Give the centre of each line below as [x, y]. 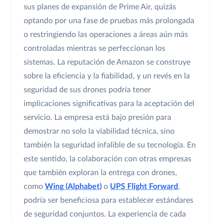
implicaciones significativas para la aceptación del [109, 104]
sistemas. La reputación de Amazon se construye [107, 62]
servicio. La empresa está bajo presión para [97, 118]
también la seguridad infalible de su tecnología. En [110, 145]
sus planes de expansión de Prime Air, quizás [100, 7]
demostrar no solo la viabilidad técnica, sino [99, 131]
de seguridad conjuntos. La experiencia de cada [105, 214]
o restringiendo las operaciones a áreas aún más [106, 35]
